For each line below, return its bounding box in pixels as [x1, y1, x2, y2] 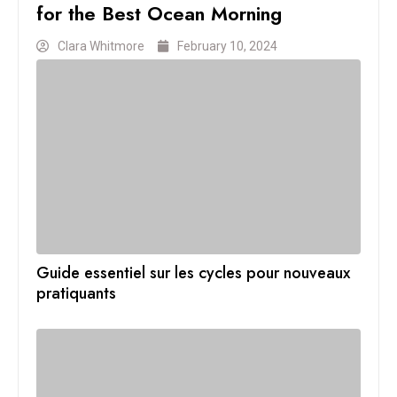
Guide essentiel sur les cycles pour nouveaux [36, 261, 350, 284]
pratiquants [36, 281, 116, 305]
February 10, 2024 [177, 39, 277, 54]
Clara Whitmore [58, 39, 144, 54]
